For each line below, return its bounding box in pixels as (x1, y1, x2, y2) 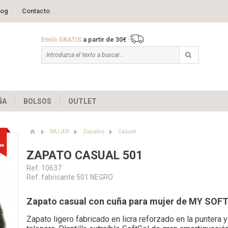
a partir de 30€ (81, 35, 128, 43)
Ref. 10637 (26, 164, 62, 173)
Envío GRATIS (41, 35, 81, 43)
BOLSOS (23, 97, 51, 105)
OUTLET (68, 97, 97, 105)
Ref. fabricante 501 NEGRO (26, 173, 113, 182)
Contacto (21, 7, 50, 15)
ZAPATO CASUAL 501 (26, 149, 142, 163)
